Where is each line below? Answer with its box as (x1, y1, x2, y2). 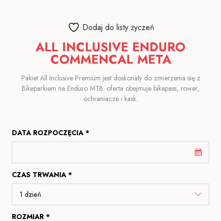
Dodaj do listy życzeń (82, 21, 154, 33)
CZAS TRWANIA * (12, 170, 72, 180)
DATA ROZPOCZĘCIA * (12, 128, 89, 138)
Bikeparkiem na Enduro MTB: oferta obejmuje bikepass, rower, (22, 83, 199, 94)
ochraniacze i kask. (83, 94, 138, 104)
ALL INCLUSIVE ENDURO (36, 38, 185, 56)
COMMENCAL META (50, 50, 171, 69)
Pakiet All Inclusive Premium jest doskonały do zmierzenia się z (21, 73, 200, 83)
